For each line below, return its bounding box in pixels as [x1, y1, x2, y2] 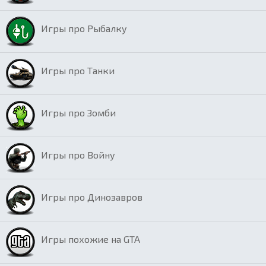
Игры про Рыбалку [41, 23, 127, 34]
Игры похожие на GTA [41, 233, 140, 245]
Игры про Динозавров [41, 191, 142, 203]
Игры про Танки [41, 65, 115, 77]
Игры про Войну [41, 149, 115, 161]
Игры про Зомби [41, 107, 116, 119]
